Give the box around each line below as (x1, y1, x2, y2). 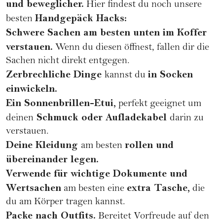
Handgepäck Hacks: (35, 12, 127, 24)
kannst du (105, 70, 148, 81)
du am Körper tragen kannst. (6, 197, 125, 208)
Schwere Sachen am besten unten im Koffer (6, 26, 207, 38)
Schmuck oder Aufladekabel (34, 111, 170, 123)
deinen (6, 113, 34, 124)
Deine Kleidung (6, 139, 81, 151)
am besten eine (61, 184, 127, 194)
